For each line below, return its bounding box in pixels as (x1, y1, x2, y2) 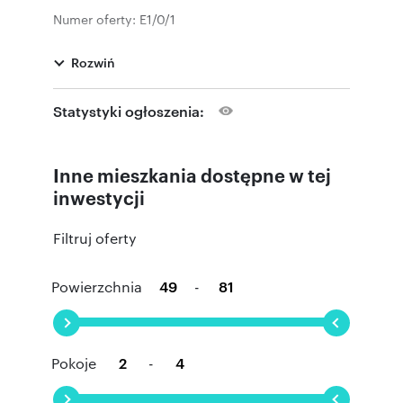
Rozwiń (71, 52, 115, 70)
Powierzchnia (51, 276, 142, 296)
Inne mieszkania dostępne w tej (53, 161, 331, 187)
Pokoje (51, 353, 96, 372)
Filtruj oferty (53, 228, 137, 247)
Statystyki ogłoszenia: (53, 100, 204, 121)
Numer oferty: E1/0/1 (53, 9, 175, 28)
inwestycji (53, 184, 145, 210)
